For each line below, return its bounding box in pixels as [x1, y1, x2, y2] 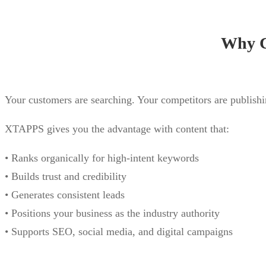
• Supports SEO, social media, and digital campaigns [5, 225, 233, 237]
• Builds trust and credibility [5, 170, 126, 182]
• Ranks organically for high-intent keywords [5, 151, 199, 164]
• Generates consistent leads [5, 188, 125, 201]
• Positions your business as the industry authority [5, 207, 220, 219]
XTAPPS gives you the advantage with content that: [5, 122, 229, 135]
